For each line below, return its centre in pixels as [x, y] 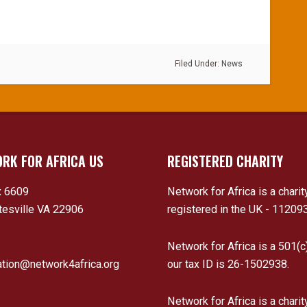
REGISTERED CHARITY [225, 161]
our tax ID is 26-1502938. [228, 264]
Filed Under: [198, 64]
